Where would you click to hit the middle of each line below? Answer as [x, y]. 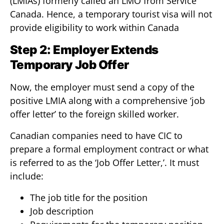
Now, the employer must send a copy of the [102, 87]
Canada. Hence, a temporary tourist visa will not [111, 14]
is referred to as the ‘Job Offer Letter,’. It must [104, 162]
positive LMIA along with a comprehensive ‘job [107, 100]
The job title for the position [89, 197]
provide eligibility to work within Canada [94, 27]
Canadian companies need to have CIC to [96, 135]
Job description [62, 211]
